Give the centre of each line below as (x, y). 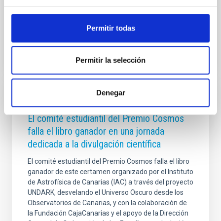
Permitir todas (110, 28)
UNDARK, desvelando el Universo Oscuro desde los (106, 192)
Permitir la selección (110, 60)
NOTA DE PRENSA (55, 101)
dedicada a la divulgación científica (94, 144)
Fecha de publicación (73, 25)
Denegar (110, 92)
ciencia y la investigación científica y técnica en (100, 5)
